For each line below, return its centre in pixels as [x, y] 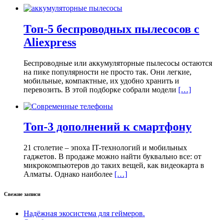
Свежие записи [22, 194]
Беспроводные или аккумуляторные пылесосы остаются [118, 63]
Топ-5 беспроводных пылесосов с [111, 29]
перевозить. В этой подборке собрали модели [101, 89]
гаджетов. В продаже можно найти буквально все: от [112, 157]
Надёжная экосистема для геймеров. [84, 214]
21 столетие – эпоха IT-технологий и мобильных [105, 148]
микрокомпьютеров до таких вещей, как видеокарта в [114, 165]
